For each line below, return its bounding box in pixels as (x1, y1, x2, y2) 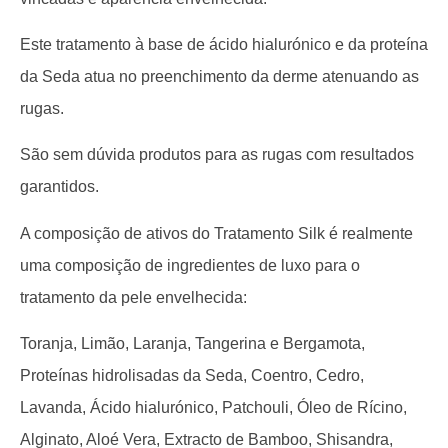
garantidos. (20, 178, 99, 196)
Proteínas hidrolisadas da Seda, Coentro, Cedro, (20, 367, 364, 385)
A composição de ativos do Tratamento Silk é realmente (20, 224, 413, 242)
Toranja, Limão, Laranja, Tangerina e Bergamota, (20, 335, 365, 353)
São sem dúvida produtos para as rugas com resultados (20, 146, 414, 164)
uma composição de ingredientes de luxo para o (20, 256, 360, 274)
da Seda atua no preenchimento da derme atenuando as (20, 67, 419, 85)
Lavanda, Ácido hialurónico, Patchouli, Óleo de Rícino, (20, 399, 407, 417)
